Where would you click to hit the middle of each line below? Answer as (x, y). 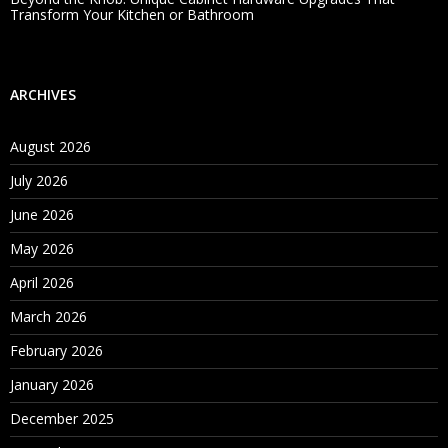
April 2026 (42, 282)
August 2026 (50, 146)
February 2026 (56, 350)
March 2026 (48, 316)
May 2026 (42, 248)
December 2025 (62, 418)
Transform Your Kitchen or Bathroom (132, 14)
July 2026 (39, 180)
